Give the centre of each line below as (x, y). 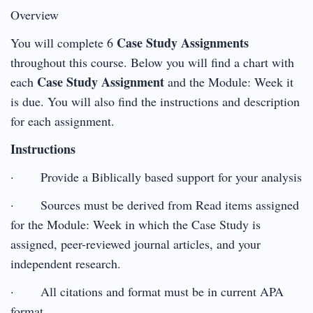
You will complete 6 (64, 42)
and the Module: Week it (229, 81)
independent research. (66, 263)
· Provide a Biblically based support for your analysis (156, 176)
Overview (35, 14)
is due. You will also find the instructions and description (155, 101)
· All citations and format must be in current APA (147, 291)
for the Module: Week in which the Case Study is (136, 224)
